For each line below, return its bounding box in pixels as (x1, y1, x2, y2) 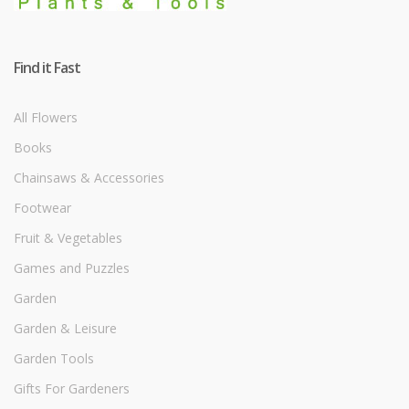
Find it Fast (14, 58, 80, 79)
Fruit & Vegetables (14, 229, 122, 247)
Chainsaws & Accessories (14, 169, 164, 187)
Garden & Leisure (14, 320, 117, 338)
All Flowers (14, 109, 78, 127)
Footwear (14, 199, 71, 217)
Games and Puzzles (14, 259, 130, 278)
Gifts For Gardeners (14, 380, 130, 398)
